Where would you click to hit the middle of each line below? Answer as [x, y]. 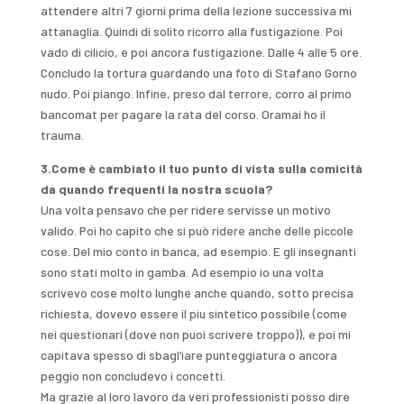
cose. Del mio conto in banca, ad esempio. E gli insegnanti [198, 252]
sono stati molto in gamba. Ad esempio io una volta [182, 272]
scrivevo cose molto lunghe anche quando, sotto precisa [197, 293]
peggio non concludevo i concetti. [133, 376]
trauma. [62, 135]
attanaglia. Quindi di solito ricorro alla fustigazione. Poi [191, 32]
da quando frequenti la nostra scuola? [156, 189]
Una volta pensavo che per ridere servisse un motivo [185, 210]
